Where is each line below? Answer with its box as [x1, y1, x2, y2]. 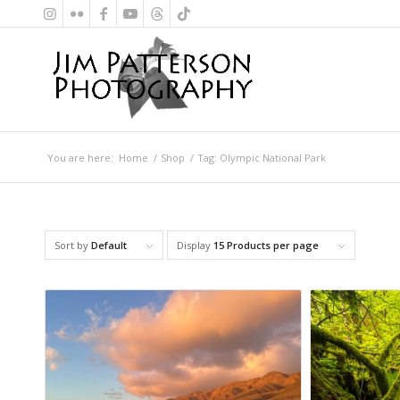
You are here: [47, 151, 113, 164]
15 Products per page [213, 238, 319, 252]
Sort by [54, 238, 91, 252]
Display [177, 238, 213, 252]
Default [91, 238, 127, 252]
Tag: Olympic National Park [197, 151, 326, 164]
